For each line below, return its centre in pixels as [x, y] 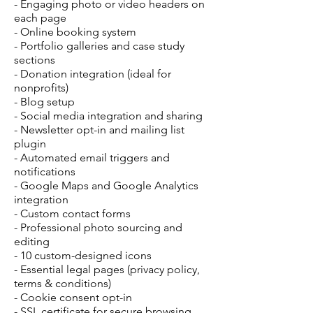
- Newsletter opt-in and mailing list [99, 129]
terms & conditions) [63, 283]
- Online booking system [75, 31]
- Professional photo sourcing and [98, 227]
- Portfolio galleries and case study [99, 45]
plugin [30, 143]
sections [35, 59]
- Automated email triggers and [92, 157]
